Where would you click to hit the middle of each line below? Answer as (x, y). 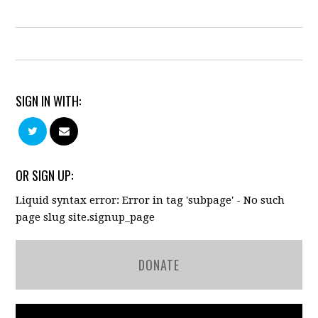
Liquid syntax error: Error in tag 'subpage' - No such (150, 200)
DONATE (159, 264)
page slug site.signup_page (86, 217)
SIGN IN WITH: (49, 100)
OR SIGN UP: (45, 175)
